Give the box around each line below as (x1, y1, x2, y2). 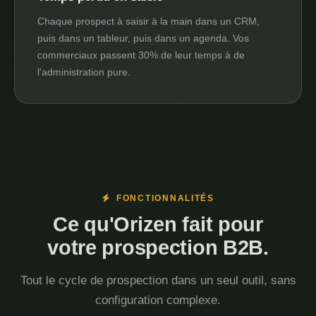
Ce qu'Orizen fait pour (53, 213, 263, 236)
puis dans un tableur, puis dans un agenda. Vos (37, 32, 249, 44)
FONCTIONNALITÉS (109, 194, 214, 202)
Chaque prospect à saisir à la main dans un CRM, (37, 16, 260, 27)
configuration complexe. (95, 293, 221, 307)
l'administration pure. (37, 66, 130, 78)
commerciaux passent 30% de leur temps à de (37, 49, 245, 61)
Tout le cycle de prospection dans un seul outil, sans (20, 274, 296, 287)
